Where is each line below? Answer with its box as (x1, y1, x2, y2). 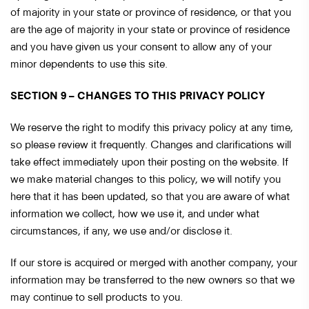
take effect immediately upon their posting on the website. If (10, 154, 288, 168)
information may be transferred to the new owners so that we (10, 272, 295, 286)
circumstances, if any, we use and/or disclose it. (10, 223, 232, 237)
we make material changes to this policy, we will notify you (10, 172, 281, 185)
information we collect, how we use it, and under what (10, 206, 259, 219)
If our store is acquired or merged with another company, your (10, 255, 297, 268)
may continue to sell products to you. (10, 290, 183, 303)
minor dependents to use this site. (10, 57, 168, 70)
